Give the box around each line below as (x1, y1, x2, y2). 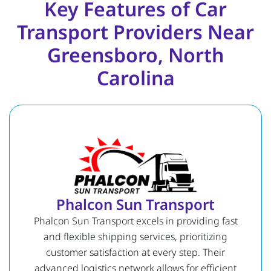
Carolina (96, 64, 175, 91)
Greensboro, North (47, 41, 224, 68)
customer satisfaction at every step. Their (46, 245, 225, 259)
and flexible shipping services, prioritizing (44, 229, 227, 243)
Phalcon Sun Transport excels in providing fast (33, 214, 238, 227)
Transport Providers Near (17, 18, 254, 45)
